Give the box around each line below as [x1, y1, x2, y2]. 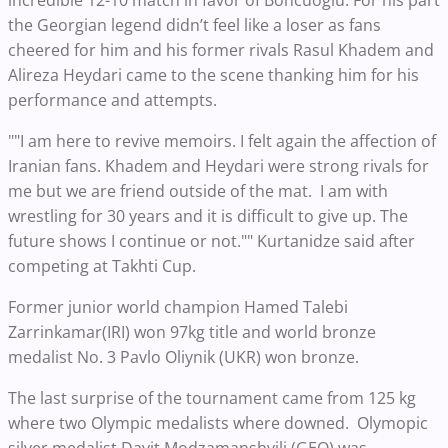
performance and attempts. [8, 89, 217, 112]
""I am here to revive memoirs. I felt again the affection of [8, 130, 436, 153]
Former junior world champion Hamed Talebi [8, 296, 348, 319]
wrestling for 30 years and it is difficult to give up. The [8, 205, 408, 228]
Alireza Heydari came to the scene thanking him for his [8, 64, 419, 87]
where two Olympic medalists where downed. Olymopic [8, 412, 428, 435]
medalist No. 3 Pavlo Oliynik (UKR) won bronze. [8, 346, 359, 369]
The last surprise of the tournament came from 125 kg [8, 387, 416, 410]
